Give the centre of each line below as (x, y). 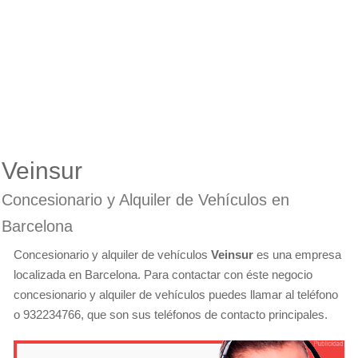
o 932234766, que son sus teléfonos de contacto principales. (171, 314)
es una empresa (297, 255)
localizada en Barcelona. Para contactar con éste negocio (163, 274)
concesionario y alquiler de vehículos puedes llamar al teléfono (176, 294)
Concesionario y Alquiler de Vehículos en (145, 200)
